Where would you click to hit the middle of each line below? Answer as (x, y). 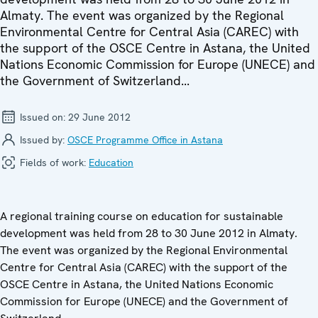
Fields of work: (53, 162)
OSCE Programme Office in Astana (145, 139)
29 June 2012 (99, 117)
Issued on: (43, 117)
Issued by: (42, 139)
